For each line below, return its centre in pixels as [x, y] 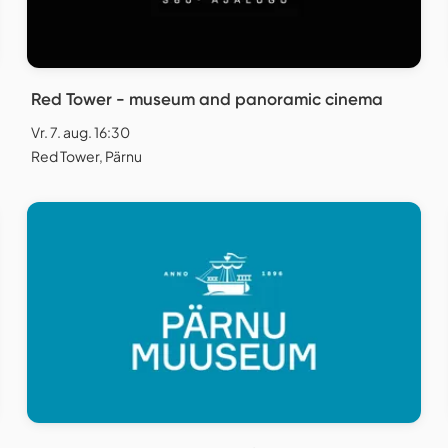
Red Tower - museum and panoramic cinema [207, 98]
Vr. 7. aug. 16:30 [80, 131]
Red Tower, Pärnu [86, 155]
